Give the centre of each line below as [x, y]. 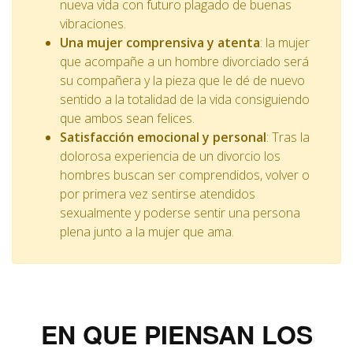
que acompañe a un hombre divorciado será [184, 61]
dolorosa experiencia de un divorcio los [170, 156]
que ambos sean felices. [127, 118]
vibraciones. [93, 24]
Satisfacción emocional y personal [163, 137]
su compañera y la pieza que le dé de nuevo [182, 80]
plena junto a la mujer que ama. [147, 232]
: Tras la [288, 137]
